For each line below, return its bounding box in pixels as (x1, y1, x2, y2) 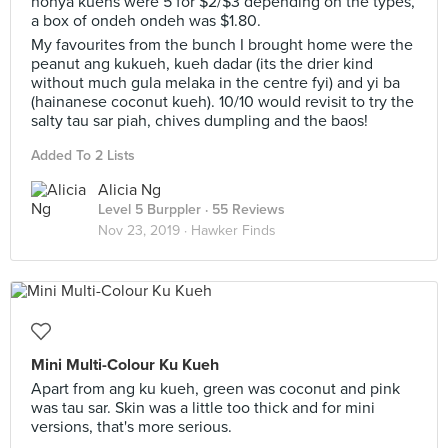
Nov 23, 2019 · (98, 222, 191, 239)
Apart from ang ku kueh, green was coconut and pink (31, 379, 400, 399)
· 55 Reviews (201, 201, 285, 218)
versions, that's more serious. (31, 417, 232, 437)
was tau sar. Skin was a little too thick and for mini (31, 398, 375, 418)
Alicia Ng (98, 180, 161, 200)
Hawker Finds (191, 222, 276, 239)
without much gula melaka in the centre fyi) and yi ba (31, 73, 400, 93)
